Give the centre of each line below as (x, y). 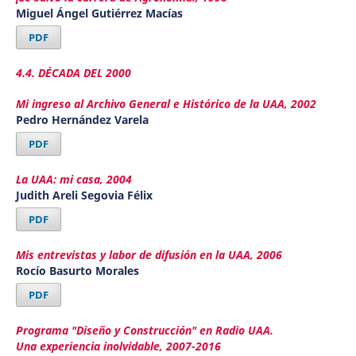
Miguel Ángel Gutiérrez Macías (99, 13)
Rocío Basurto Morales (77, 271)
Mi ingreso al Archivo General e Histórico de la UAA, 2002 (166, 104)
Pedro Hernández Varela (82, 120)
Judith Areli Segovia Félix (84, 195)
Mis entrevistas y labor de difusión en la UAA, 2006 (149, 255)
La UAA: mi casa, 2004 (74, 180)
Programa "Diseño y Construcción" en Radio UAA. (144, 331)
